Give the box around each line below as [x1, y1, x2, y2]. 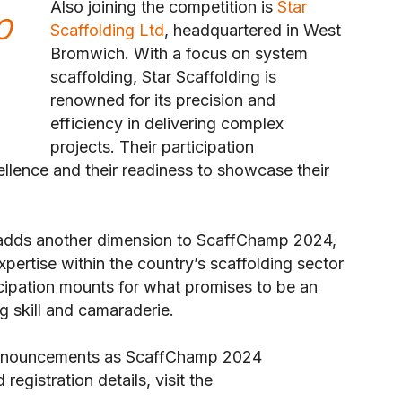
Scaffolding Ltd [50, 21, 164, 40]
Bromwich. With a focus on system [50, 44, 308, 64]
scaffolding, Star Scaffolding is [50, 67, 276, 87]
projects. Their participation [50, 137, 254, 157]
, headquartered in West [164, 21, 341, 40]
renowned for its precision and [50, 91, 275, 110]
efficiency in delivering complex [50, 114, 284, 134]
